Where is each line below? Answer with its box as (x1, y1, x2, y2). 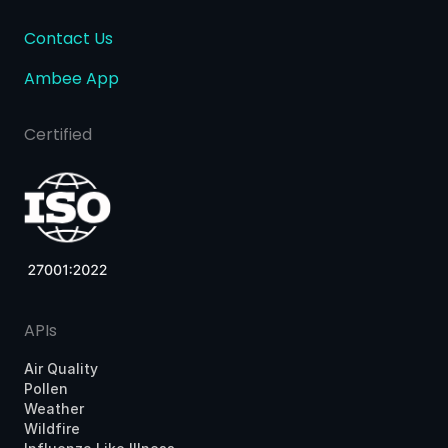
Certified (24, 123, 92, 147)
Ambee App (24, 67, 119, 91)
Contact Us (24, 27, 113, 51)
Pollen (24, 380, 68, 398)
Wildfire (24, 420, 80, 438)
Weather (24, 400, 84, 418)
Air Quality (24, 360, 98, 378)
